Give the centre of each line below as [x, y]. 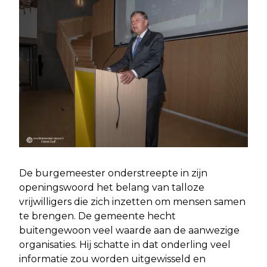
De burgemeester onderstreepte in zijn [113, 173]
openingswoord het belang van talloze [112, 188]
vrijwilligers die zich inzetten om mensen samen [132, 202]
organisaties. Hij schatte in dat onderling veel [125, 245]
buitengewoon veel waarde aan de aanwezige [129, 231]
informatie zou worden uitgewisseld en [112, 259]
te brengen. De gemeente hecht [97, 216]
